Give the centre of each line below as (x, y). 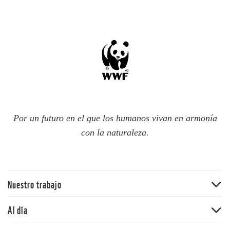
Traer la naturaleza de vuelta (57, 201)
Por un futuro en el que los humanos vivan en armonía (115, 118)
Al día (18, 209)
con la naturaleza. (115, 132)
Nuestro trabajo (35, 183)
